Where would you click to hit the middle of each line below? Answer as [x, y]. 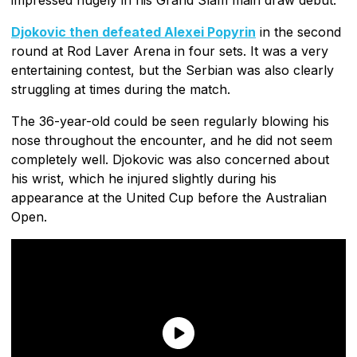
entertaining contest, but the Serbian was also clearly [173, 70]
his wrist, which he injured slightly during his [144, 178]
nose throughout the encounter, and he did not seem [172, 140]
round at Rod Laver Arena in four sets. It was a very [170, 51]
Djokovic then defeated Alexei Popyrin [133, 31]
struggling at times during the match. [121, 89]
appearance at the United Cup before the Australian [169, 197]
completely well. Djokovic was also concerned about [170, 159]
